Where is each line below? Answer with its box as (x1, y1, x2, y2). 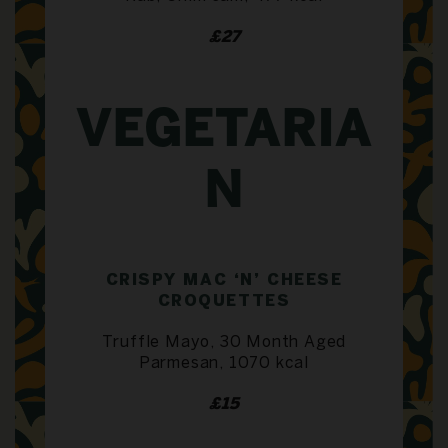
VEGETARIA (76, 109, 372, 156)
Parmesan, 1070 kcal (138, 355, 310, 371)
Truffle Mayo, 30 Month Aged (101, 334, 347, 350)
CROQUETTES (157, 293, 291, 309)
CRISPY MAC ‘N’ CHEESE (105, 272, 343, 288)
